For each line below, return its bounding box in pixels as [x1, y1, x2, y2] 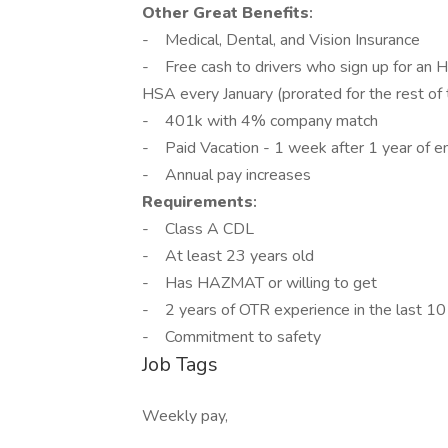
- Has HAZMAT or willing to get [142, 272, 377, 294]
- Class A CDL [142, 218, 254, 240]
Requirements [142, 191, 253, 213]
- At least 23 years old [142, 245, 314, 267]
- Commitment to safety [142, 326, 321, 348]
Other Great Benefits [142, 2, 309, 24]
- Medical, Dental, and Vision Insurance [142, 29, 420, 51]
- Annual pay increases [142, 164, 311, 186]
